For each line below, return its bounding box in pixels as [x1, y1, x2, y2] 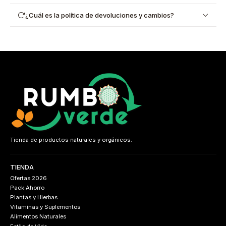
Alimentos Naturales [10, 213, 66, 220]
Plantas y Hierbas [10, 194, 58, 201]
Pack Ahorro [10, 184, 44, 191]
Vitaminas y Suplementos [10, 203, 80, 211]
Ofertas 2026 [10, 174, 47, 182]
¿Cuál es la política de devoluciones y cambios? [25, 11, 175, 19]
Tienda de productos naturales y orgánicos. [10, 136, 132, 144]
